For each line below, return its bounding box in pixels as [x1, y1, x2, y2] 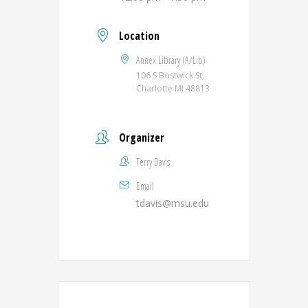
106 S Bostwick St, [136, 69, 204, 81]
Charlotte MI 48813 [136, 82, 210, 94]
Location [119, 28, 159, 43]
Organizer [119, 130, 164, 145]
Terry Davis [136, 155, 170, 168]
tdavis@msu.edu [136, 197, 209, 210]
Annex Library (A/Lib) [136, 54, 206, 67]
